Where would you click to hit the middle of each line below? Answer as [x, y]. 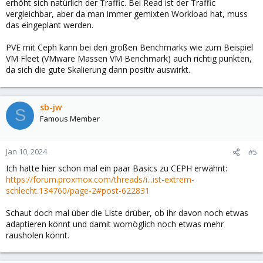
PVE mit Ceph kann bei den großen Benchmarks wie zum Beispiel [129, 47]
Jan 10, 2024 [26, 151]
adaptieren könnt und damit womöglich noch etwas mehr [115, 224]
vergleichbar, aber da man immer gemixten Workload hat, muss [127, 14]
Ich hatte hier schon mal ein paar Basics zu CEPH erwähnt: [117, 168]
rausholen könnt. [38, 235]
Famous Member [70, 118]
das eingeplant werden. [50, 25]
